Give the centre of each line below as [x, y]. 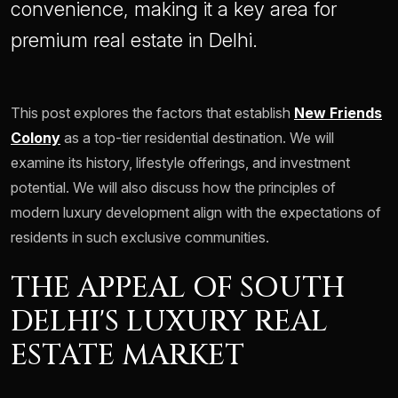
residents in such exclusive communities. [140, 238]
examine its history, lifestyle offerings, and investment [180, 163]
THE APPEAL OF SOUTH [178, 289]
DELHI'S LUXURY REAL [169, 322]
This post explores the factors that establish [152, 113]
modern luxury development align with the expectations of [196, 213]
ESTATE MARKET [127, 356]
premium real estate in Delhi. [134, 40]
